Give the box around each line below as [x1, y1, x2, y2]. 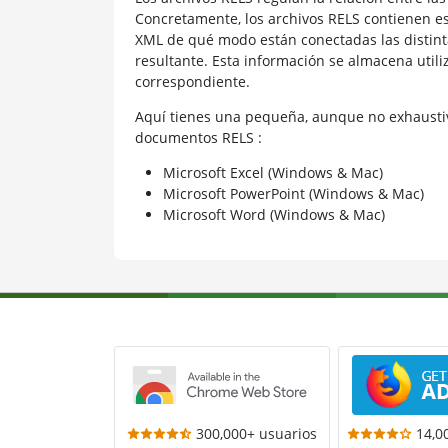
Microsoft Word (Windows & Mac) [162, 204, 385, 224]
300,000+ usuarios [195, 423, 317, 443]
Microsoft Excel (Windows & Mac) [162, 162, 383, 182]
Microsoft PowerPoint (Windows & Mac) [162, 183, 424, 203]
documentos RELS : [134, 127, 262, 147]
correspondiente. [134, 71, 250, 91]
